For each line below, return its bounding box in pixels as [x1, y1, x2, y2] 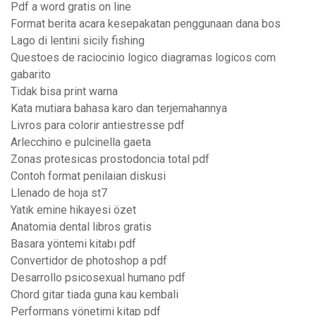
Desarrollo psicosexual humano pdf [11, 271, 186, 285]
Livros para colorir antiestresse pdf [11, 119, 185, 133]
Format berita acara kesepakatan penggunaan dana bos [11, 17, 281, 31]
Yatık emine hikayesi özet [11, 203, 136, 217]
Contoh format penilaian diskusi [11, 169, 166, 183]
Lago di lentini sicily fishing [11, 34, 145, 48]
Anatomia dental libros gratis [11, 220, 152, 234]
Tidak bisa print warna [11, 85, 118, 99]
